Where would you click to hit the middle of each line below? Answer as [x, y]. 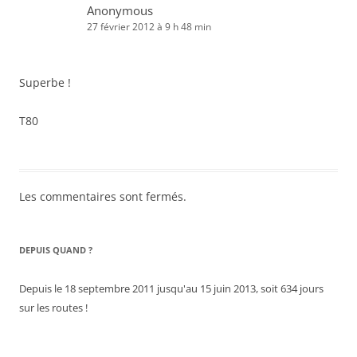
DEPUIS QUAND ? [56, 249]
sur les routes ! [53, 307]
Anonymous [120, 10]
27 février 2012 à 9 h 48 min [149, 26]
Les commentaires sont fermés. [103, 196]
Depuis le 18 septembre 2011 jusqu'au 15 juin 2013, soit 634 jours [171, 288]
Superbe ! [45, 82]
